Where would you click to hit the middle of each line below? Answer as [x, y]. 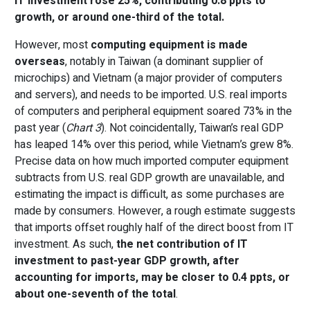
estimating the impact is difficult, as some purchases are [149, 194]
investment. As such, [65, 244]
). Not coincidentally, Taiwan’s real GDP [192, 128]
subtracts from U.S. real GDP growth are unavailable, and [149, 178]
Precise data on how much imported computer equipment [152, 161]
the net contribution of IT [182, 244]
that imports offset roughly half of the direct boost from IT [154, 228]
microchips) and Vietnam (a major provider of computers [148, 78]
